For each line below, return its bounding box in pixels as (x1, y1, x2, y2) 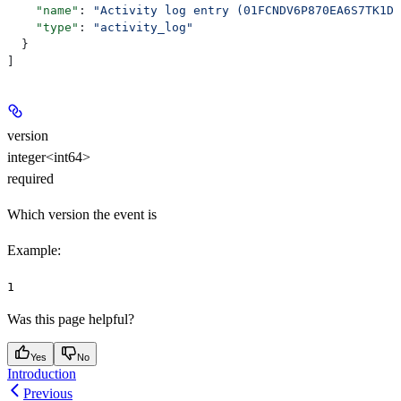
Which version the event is (7, 206, 157, 222)
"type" (7, 20, 79, 34)
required (7, 170, 54, 186)
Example (7, 242, 57, 258)
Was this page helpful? (7, 311, 134, 327)
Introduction (7, 365, 76, 381)
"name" (7, 3, 79, 17)
